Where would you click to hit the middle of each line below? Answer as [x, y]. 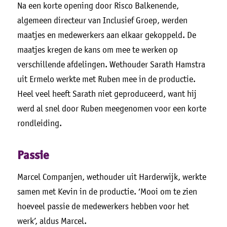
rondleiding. [39, 123]
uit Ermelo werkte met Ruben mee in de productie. [106, 79]
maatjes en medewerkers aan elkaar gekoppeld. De [106, 35]
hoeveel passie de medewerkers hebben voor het [103, 206]
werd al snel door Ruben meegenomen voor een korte [111, 108]
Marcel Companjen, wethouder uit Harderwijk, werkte [111, 177]
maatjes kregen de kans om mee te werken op [97, 49]
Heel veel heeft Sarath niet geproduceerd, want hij [107, 93]
